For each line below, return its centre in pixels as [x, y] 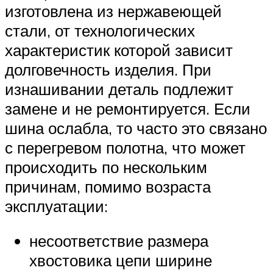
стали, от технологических [100, 30]
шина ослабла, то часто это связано [136, 128]
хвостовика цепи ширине [121, 261]
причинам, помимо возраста [108, 186]
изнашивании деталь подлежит [119, 89]
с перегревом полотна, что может [125, 147]
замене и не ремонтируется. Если [128, 108]
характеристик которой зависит [119, 50]
